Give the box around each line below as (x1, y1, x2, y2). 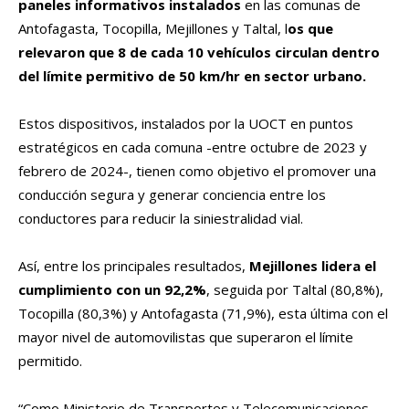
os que (288, 19, 333, 38)
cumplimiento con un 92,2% (18, 280, 206, 299)
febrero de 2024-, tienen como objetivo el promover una (18, 162, 376, 181)
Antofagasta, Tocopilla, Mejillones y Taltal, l (18, 19, 288, 38)
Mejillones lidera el (249, 257, 376, 276)
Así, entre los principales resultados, (18, 257, 249, 276)
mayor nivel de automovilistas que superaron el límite (18, 328, 353, 347)
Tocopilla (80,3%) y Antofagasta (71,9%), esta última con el (18, 304, 388, 323)
